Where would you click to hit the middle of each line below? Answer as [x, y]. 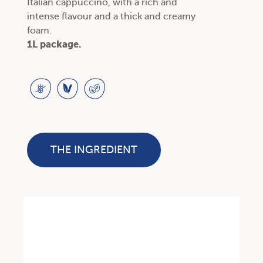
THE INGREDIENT [94, 150]
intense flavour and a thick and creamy [111, 16]
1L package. [54, 44]
